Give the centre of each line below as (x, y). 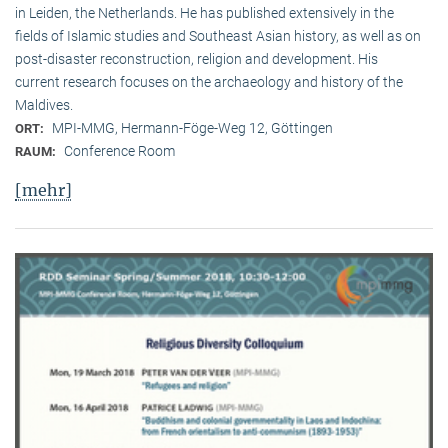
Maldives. (44, 105)
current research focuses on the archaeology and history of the (209, 82)
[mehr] (43, 190)
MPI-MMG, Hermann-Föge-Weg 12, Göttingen (192, 128)
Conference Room (119, 151)
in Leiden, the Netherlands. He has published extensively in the (204, 13)
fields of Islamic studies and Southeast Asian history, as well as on (218, 36)
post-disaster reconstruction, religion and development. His (196, 59)
